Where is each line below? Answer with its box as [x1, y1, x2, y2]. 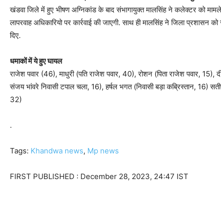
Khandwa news [31, 146, 83, 156]
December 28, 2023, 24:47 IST [80, 172, 188, 182]
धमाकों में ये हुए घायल [10, 56, 62, 66]
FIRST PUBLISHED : [10, 172, 80, 182]
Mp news [87, 146, 119, 156]
